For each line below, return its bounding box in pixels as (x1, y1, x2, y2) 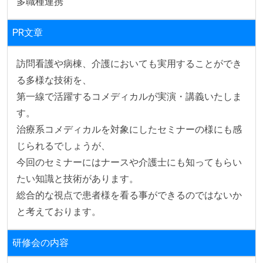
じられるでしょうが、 (16, 140, 110, 151)
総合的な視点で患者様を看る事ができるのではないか (16, 189, 242, 201)
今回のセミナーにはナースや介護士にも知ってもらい (16, 156, 242, 168)
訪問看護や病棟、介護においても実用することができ (16, 58, 242, 69)
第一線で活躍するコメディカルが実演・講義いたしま (16, 90, 242, 102)
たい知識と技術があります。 (16, 173, 139, 184)
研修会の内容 (12, 237, 69, 248)
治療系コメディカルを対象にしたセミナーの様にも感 (16, 123, 242, 135)
